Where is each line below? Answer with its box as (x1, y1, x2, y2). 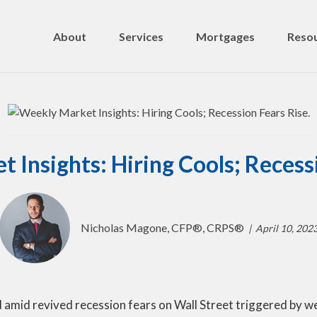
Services (119, 29, 163, 43)
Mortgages (196, 29, 255, 43)
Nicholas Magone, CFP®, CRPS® (80, 221, 244, 234)
